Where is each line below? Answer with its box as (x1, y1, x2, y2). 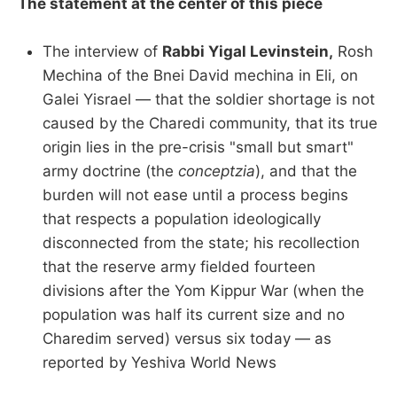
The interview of (43, 43, 162, 61)
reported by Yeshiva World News (43, 354, 276, 372)
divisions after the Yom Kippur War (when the (43, 282, 364, 300)
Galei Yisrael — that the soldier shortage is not (43, 90, 375, 109)
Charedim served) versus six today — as (43, 330, 331, 348)
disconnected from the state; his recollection (43, 234, 360, 253)
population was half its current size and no (43, 306, 345, 324)
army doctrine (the (43, 162, 178, 181)
